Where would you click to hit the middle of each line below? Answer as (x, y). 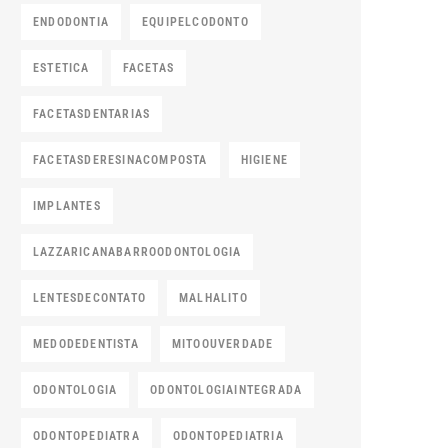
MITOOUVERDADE (222, 344)
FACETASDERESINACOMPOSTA (120, 160)
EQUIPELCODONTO (195, 22)
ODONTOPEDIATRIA (228, 436)
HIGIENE (264, 160)
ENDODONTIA (71, 22)
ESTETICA (61, 68)
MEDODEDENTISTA (86, 344)
